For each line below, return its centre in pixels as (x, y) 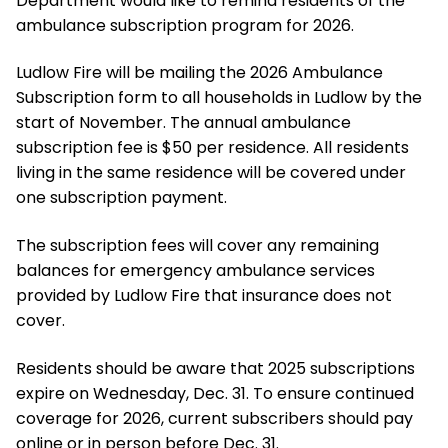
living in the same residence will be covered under (211, 173)
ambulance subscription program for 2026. (189, 25)
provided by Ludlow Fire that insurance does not (204, 296)
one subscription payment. (123, 198)
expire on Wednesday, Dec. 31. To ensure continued (215, 393)
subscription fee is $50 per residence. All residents (212, 148)
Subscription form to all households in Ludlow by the (219, 98)
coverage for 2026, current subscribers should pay (214, 418)
